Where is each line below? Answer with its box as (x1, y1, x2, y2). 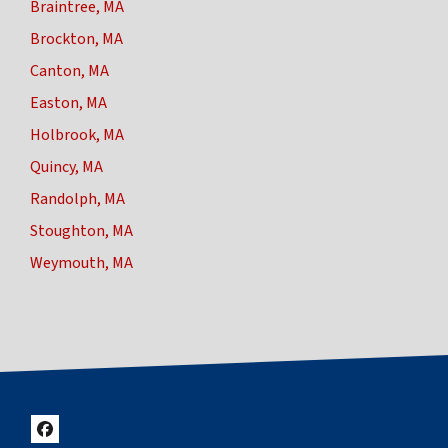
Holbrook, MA (30, 123, 124, 146)
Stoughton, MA (30, 219, 133, 242)
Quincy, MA (30, 155, 103, 178)
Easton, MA (30, 91, 107, 114)
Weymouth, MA (30, 251, 133, 274)
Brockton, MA (30, 27, 123, 50)
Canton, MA (30, 59, 109, 82)
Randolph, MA (30, 187, 125, 210)
